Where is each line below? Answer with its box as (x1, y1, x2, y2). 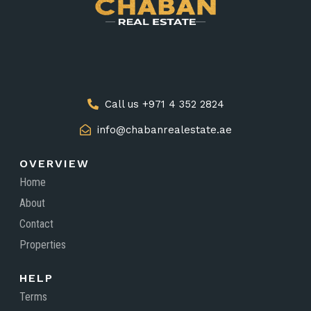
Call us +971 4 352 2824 (104, 98, 224, 111)
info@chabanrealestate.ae (96, 124, 232, 137)
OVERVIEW (19, 156, 90, 170)
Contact (19, 217, 53, 230)
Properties (19, 237, 66, 251)
